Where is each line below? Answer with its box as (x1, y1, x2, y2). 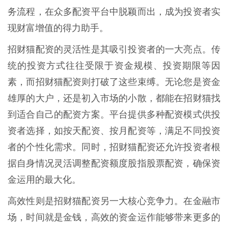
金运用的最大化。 (8, 174, 81, 185)
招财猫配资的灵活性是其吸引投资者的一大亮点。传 (8, 44, 220, 54)
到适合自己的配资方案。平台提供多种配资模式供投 (8, 109, 220, 120)
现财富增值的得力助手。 (8, 22, 108, 33)
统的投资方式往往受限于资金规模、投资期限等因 (8, 60, 220, 71)
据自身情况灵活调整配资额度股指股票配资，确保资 (8, 158, 220, 168)
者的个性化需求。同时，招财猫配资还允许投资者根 (8, 141, 220, 152)
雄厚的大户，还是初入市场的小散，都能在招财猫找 (8, 93, 220, 103)
